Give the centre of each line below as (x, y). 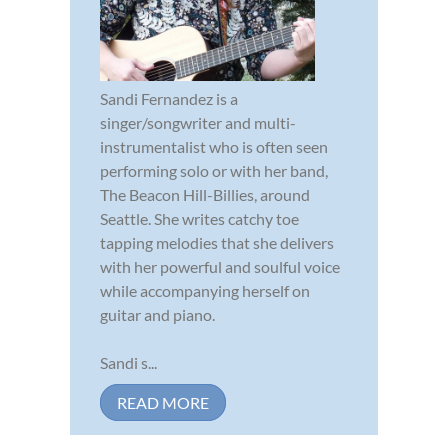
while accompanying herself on (205, 291)
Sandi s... (128, 363)
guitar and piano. (157, 315)
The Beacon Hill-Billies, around (205, 195)
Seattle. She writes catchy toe (199, 219)
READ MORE (163, 403)
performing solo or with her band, (214, 171)
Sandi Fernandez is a (169, 99)
